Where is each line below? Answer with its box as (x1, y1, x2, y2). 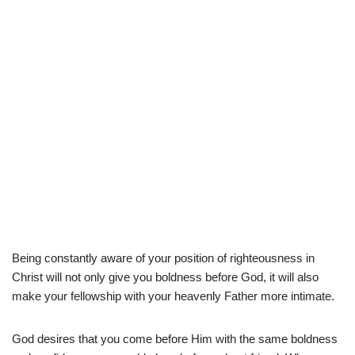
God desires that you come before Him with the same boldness (12, 331, 338, 345)
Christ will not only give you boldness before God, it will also (12, 269, 319, 284)
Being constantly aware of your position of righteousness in (12, 250, 315, 265)
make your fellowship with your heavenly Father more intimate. (12, 288, 334, 303)
